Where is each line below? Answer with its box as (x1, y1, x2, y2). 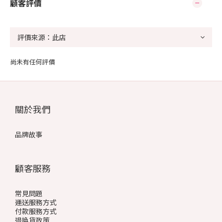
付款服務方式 (15, 206, 56, 216)
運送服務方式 (15, 197, 56, 207)
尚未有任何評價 (10, 57, 55, 66)
